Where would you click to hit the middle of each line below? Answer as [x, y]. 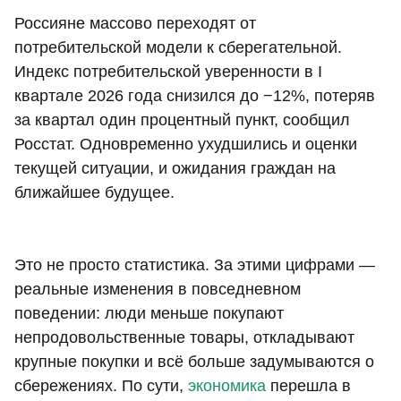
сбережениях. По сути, [101, 386]
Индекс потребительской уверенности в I [168, 72]
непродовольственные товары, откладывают [184, 338]
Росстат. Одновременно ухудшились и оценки [186, 145]
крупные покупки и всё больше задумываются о [194, 362]
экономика [227, 386]
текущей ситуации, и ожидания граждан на [175, 169]
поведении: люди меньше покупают [149, 314]
